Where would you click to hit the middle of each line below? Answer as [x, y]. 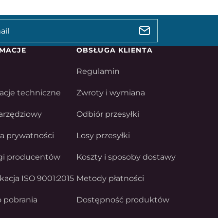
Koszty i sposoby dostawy [126, 157]
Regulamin [98, 71]
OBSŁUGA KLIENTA [114, 50]
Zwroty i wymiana [110, 93]
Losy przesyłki [103, 136]
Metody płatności [110, 178]
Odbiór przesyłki [108, 114]
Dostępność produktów [123, 200]
